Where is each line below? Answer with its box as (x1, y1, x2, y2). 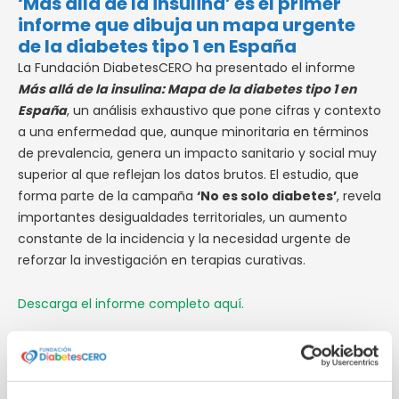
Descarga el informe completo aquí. (18, 294, 244, 313)
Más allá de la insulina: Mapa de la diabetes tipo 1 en (18, 80, 356, 99)
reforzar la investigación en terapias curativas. (18, 251, 305, 270)
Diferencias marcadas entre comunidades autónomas (18, 338, 360, 356)
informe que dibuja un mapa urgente (18, 12, 355, 38)
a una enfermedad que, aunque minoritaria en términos (18, 123, 369, 142)
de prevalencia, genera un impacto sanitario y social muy (18, 144, 377, 163)
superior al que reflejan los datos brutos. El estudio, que (18, 166, 359, 184)
